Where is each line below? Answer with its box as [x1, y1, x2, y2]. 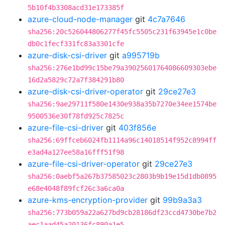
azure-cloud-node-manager [28, 14, 133, 24]
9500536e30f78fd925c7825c [28, 112, 124, 120]
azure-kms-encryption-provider [28, 195, 148, 205]
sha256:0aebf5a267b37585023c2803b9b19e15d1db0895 [28, 172, 216, 180]
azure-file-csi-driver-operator [28, 159, 140, 169]
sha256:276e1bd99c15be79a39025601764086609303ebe [28, 64, 216, 72]
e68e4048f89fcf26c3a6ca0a [28, 184, 124, 192]
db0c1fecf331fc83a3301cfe [28, 40, 124, 48]
